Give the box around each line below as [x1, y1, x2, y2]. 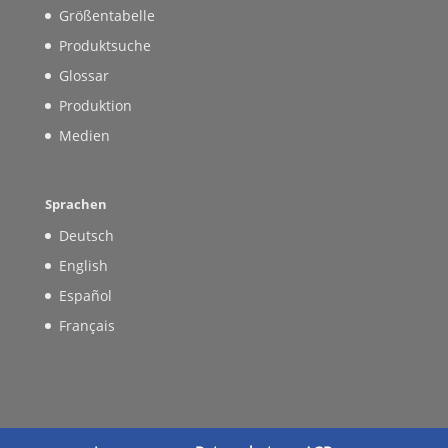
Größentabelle [58, 5, 155, 25]
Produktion [58, 95, 132, 115]
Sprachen [44, 195, 107, 214]
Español [58, 286, 112, 306]
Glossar [58, 65, 109, 85]
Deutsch [58, 226, 114, 246]
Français [58, 316, 115, 336]
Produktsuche [58, 35, 151, 55]
